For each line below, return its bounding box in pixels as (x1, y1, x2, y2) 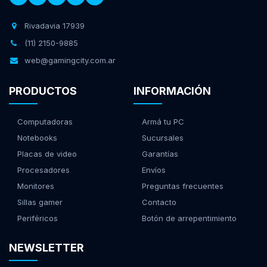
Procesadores (17, 165, 70, 175)
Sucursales (142, 133, 184, 142)
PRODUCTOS (9, 85, 77, 97)
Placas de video (17, 149, 77, 159)
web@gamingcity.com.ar (24, 55, 116, 65)
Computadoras (17, 117, 73, 126)
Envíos (142, 165, 166, 175)
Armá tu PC (142, 117, 184, 126)
